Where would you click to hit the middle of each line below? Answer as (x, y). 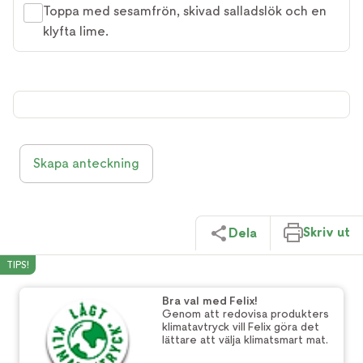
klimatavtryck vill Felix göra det (241, 327)
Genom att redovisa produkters (246, 314)
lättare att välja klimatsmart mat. (245, 340)
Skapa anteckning (86, 163)
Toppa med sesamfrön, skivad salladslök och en (185, 11)
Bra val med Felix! (210, 301)
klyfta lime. (76, 31)
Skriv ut (327, 232)
